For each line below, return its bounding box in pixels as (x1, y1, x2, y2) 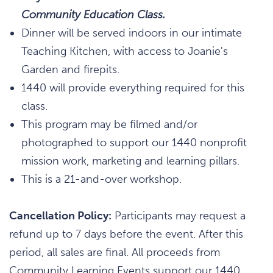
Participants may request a (112, 208, 246, 222)
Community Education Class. (21, 7, 165, 21)
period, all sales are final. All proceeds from (9, 245, 220, 259)
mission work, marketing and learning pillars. (21, 154, 239, 168)
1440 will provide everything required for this (21, 80, 244, 94)
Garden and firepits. (21, 62, 119, 76)
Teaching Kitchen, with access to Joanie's (21, 44, 228, 58)
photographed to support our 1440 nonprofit (21, 135, 247, 149)
